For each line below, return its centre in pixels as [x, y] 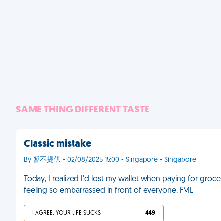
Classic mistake [57, 144]
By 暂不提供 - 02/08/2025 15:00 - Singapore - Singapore [110, 160]
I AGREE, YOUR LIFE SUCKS [66, 213]
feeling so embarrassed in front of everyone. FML [109, 191]
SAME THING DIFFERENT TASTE [83, 110]
